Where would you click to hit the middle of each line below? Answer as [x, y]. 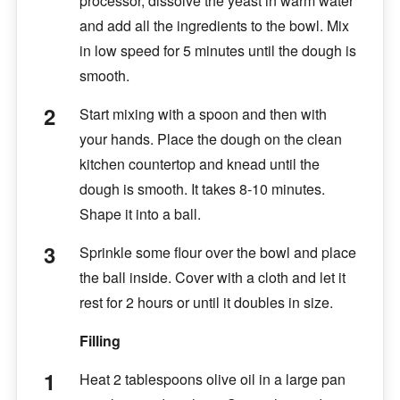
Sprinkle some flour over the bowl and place [217, 252]
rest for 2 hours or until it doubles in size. [206, 302]
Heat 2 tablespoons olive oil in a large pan [212, 379]
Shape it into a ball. [140, 213]
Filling [100, 340]
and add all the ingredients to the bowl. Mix [214, 25]
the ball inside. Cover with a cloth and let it [212, 277]
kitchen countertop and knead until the [199, 163]
